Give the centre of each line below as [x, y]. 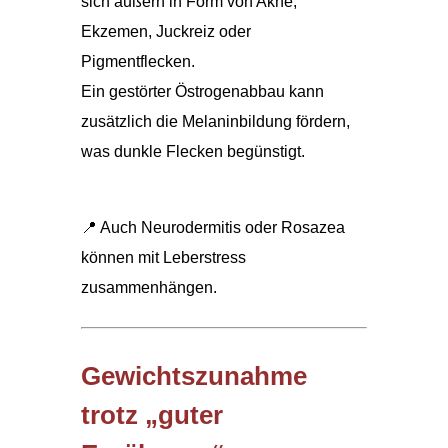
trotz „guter [151, 414]
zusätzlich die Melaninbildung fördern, [215, 121]
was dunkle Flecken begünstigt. [192, 151]
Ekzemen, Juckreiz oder [165, 31]
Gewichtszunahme [193, 375]
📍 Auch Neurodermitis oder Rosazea [212, 227]
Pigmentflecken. [137, 61]
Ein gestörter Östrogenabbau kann [202, 91]
